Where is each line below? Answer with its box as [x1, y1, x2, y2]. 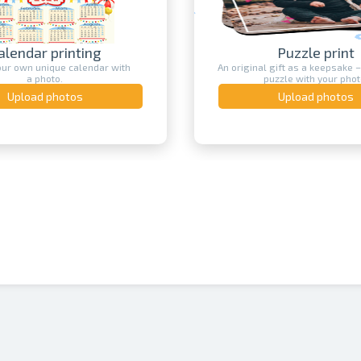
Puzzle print [258, 43, 336, 61]
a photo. [7, 72, 44, 84]
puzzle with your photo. [244, 72, 350, 84]
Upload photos [259, 89, 335, 103]
